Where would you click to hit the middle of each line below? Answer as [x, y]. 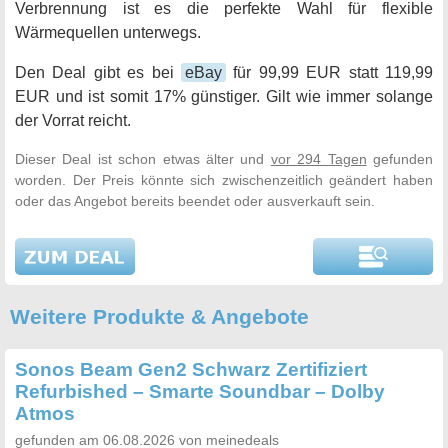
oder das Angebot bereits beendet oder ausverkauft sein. [195, 201]
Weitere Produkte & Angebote [159, 317]
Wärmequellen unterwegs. [108, 32]
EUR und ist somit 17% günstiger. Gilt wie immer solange [224, 96]
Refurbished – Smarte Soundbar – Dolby [200, 392]
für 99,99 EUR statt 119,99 [329, 72]
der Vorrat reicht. [73, 120]
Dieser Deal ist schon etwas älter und [143, 159]
